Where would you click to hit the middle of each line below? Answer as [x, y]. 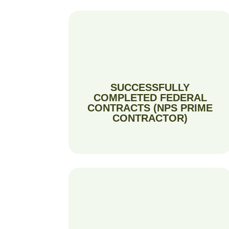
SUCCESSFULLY [150, 87]
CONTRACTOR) [150, 118]
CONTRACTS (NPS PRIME [150, 108]
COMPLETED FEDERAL [150, 97]
